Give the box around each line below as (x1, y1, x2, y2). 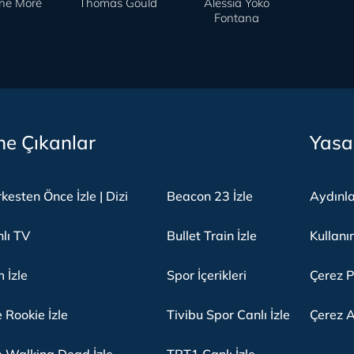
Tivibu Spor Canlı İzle (166, 307, 290, 322)
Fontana (213, 10, 259, 25)
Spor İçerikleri (166, 267, 247, 283)
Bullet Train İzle (166, 228, 257, 243)
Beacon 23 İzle (166, 188, 253, 204)
